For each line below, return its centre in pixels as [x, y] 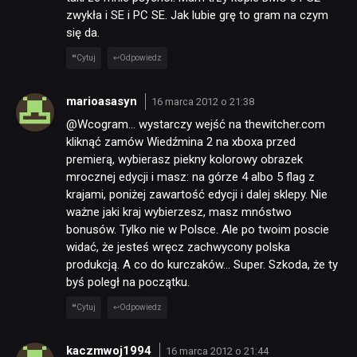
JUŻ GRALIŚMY [170, 195]
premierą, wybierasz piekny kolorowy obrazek [184, 160]
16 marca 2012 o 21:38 [202, 101]
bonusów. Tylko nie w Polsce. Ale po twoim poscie [198, 230]
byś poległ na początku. [128, 282]
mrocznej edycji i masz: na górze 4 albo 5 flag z [190, 177]
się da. [83, 33]
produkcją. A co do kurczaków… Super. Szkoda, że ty [202, 265]
